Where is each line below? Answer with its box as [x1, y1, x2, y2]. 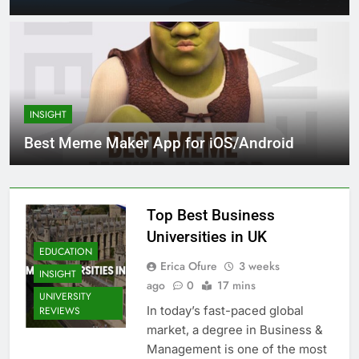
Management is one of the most [146, 341, 327, 357]
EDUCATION [39, 244, 92, 259]
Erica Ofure [159, 258, 217, 275]
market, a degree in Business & [146, 322, 323, 338]
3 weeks [238, 258, 280, 275]
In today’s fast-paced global [146, 303, 304, 319]
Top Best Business [146, 206, 275, 225]
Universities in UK [146, 228, 267, 247]
